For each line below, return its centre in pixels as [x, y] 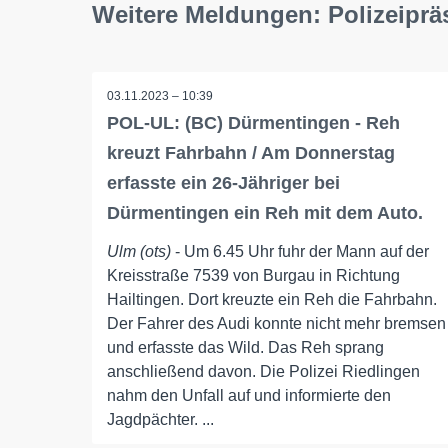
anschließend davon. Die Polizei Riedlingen [263, 371]
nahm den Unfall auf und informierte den [249, 395]
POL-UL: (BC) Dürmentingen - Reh [253, 123]
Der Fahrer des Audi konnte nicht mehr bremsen [276, 323]
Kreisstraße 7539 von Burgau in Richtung [253, 275]
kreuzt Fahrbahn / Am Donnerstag [251, 153]
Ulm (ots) [139, 251]
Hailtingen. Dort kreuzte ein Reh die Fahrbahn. [272, 299]
